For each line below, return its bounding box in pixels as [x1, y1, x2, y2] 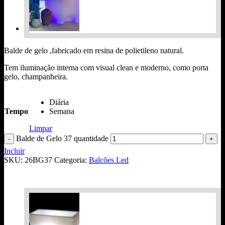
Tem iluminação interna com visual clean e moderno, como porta [4, 63, 208, 72]
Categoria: [54, 155, 89, 164]
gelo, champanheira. [4, 72, 68, 81]
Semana [49, 106, 74, 116]
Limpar [29, 124, 52, 133]
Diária [49, 97, 69, 106]
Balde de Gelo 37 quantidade [16, 134, 108, 143]
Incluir [4, 146, 25, 155]
